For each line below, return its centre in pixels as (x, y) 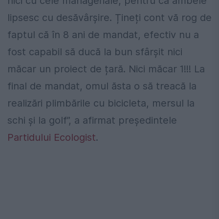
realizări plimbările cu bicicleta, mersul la (101, 103)
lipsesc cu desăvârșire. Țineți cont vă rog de (109, 17)
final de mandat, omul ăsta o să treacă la (102, 86)
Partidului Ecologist (52, 137)
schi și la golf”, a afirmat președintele (92, 120)
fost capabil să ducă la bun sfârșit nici (95, 52)
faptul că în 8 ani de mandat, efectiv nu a (103, 34)
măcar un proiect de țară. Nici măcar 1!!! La (106, 69)
